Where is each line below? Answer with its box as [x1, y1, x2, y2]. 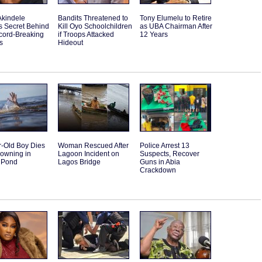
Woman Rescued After [58, 142, 129, 150]
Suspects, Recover [140, 150, 199, 158]
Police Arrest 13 [140, 142, 189, 150]
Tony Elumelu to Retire [140, 14, 212, 23]
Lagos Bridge [58, 158, 101, 167]
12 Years [140, 30, 168, 39]
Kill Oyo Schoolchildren [58, 22, 132, 31]
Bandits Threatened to [58, 14, 128, 23]
